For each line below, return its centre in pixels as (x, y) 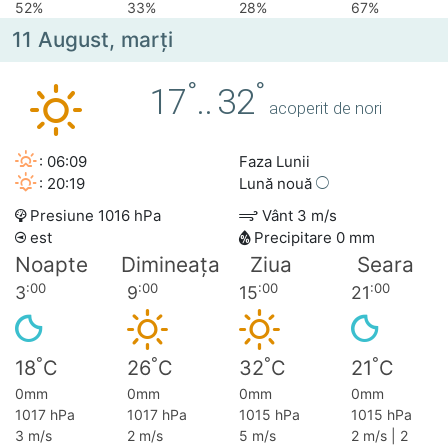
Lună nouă (277, 184)
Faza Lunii (274, 162)
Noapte (51, 265)
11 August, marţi (92, 40)
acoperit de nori (326, 108)
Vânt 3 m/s (297, 216)
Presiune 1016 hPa (93, 216)
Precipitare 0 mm (312, 238)
